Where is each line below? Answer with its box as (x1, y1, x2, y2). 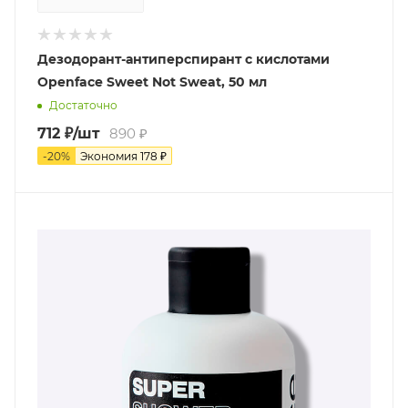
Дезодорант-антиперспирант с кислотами (37, 51, 330, 68)
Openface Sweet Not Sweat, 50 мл (37, 74, 267, 91)
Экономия (80, 149, 140, 164)
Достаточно (49, 98, 117, 113)
